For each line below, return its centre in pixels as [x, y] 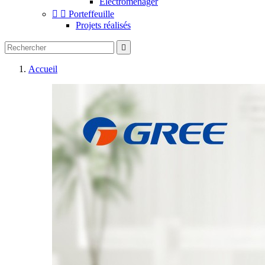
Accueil [43, 69]
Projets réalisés [103, 25]
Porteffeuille [91, 14]
